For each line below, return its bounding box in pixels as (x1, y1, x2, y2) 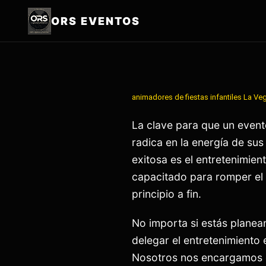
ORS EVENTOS (50, 14, 140, 27)
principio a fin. (132, 188, 201, 200)
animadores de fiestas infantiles (132, 93, 243, 102)
